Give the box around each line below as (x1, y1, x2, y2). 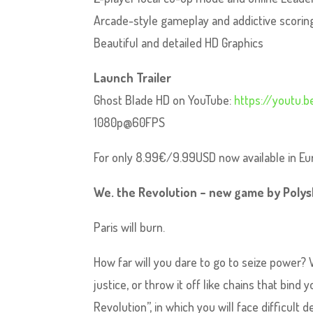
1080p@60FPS (94, 115, 166, 130)
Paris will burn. (94, 219, 166, 235)
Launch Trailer (94, 70, 172, 85)
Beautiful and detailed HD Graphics (94, 35, 264, 50)
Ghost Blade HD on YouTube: (94, 92, 235, 108)
